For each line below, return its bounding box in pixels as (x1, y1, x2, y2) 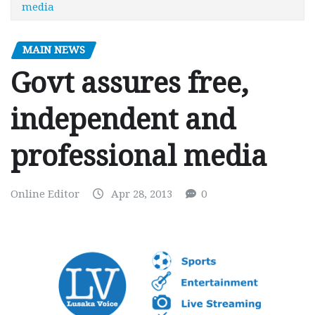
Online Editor (11, 188, 79, 201)
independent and (11, 103, 236, 137)
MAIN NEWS (22, 43, 85, 56)
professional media (11, 140, 267, 174)
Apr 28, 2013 (111, 188, 172, 201)
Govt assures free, (11, 67, 248, 101)
